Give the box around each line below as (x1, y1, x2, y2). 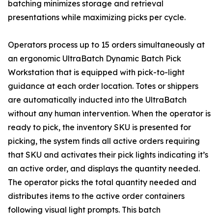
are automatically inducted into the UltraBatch (8, 95, 187, 105)
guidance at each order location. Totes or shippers (8, 81, 198, 91)
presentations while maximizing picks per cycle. (8, 12, 186, 23)
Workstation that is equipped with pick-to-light (8, 67, 185, 78)
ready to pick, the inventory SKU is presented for (8, 122, 191, 133)
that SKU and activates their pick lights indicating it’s (8, 150, 208, 160)
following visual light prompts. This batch (8, 205, 161, 215)
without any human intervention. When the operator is (8, 109, 211, 119)
